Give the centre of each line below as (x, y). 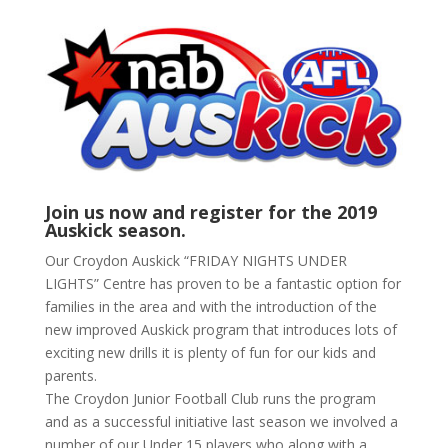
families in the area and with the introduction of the (210, 306)
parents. (70, 375)
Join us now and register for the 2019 (210, 211)
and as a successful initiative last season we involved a (221, 421)
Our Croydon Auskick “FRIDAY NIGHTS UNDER (195, 260)
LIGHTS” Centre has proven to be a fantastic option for (222, 283)
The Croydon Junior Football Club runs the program (210, 398)
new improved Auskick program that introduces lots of (220, 329)
